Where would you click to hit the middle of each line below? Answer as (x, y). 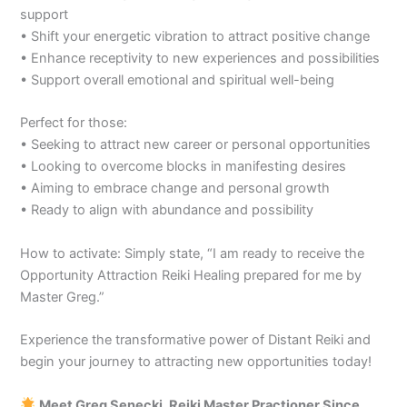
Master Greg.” (63, 297)
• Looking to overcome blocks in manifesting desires (184, 167)
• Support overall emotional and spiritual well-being (178, 80)
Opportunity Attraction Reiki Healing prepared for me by (191, 275)
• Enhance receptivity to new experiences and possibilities (200, 59)
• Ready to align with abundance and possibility (167, 210)
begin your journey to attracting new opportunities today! (196, 362)
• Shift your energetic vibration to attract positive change (195, 37)
